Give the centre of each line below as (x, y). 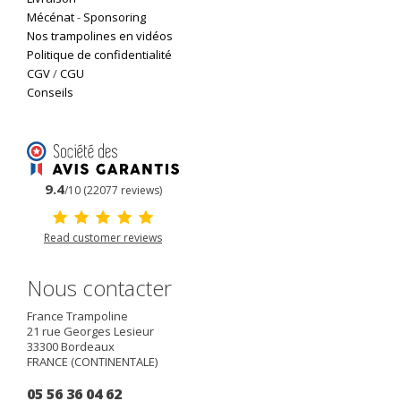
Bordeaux (88, 346)
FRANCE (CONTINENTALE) (92, 361)
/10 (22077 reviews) (113, 190)
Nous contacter (99, 287)
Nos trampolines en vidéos (100, 36)
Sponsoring (115, 17)
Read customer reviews (103, 237)
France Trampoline (77, 316)
